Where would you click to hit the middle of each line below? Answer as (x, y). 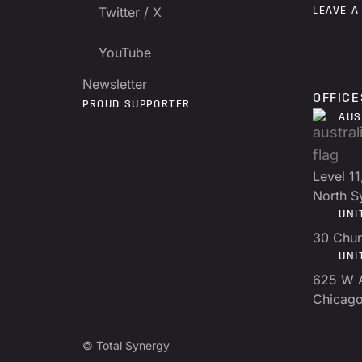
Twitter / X (130, 13)
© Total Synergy (126, 346)
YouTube (125, 53)
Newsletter (115, 84)
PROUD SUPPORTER (137, 105)
